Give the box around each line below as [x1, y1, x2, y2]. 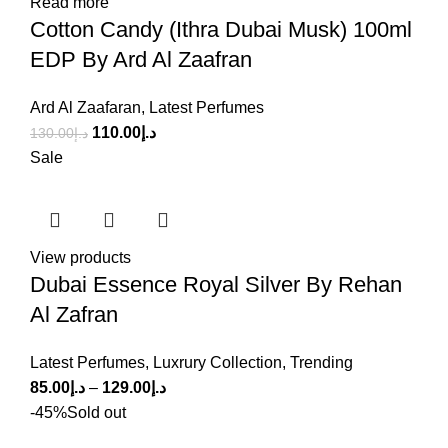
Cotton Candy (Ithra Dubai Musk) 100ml [30, 17, 412, 43]
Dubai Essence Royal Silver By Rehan [30, 272, 402, 298]
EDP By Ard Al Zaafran [30, 47, 252, 73]
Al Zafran [30, 302, 118, 328]
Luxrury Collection [153, 354, 282, 372]
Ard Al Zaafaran [30, 99, 141, 117]
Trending [290, 354, 353, 372]
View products [30, 249, 131, 267]
